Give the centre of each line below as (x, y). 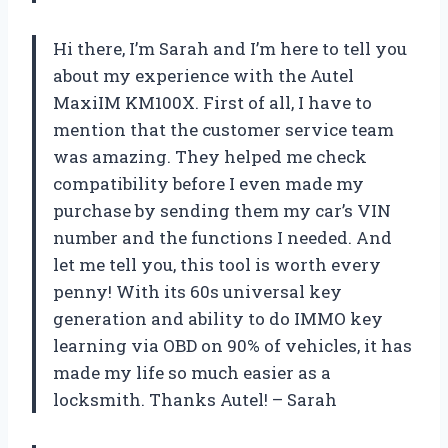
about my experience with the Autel (203, 75)
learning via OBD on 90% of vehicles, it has (232, 345)
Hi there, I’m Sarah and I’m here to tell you (230, 48)
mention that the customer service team (223, 129)
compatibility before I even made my (208, 183)
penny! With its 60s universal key (197, 291)
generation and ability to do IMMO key (218, 318)
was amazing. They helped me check (210, 156)
